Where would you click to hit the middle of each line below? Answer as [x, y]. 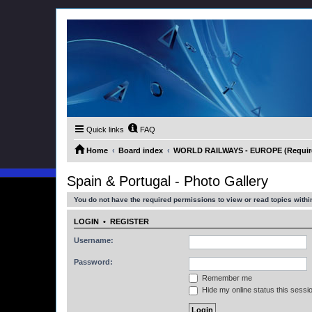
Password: [93, 262]
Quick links [105, 130]
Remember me [226, 278]
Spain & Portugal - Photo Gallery [167, 181]
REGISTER [130, 222]
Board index [141, 150]
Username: [94, 240]
